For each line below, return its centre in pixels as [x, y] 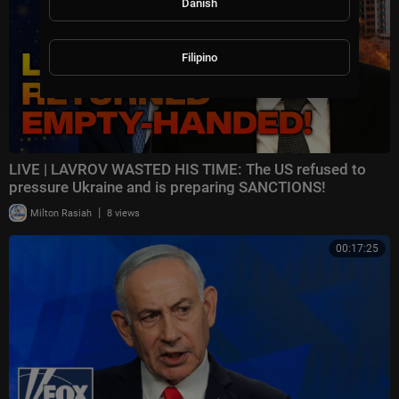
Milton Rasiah [60, 214]
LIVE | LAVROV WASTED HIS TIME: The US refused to [187, 170]
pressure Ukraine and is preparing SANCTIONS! [167, 187]
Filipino [199, 57]
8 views [123, 214]
